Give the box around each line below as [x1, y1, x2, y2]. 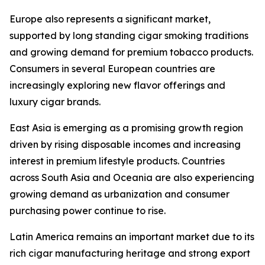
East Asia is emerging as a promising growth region [9, 122, 243, 134]
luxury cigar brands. [9, 96, 101, 108]
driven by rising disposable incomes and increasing [9, 138, 241, 151]
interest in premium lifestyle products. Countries [9, 155, 225, 167]
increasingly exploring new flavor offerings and [9, 79, 225, 92]
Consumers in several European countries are [9, 63, 215, 75]
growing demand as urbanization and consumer [9, 188, 230, 201]
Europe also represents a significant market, [9, 13, 211, 25]
